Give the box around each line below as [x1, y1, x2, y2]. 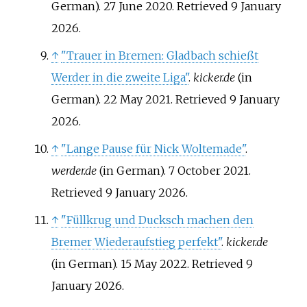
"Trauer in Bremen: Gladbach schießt [60, 49, 258, 62]
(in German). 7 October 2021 [96, 164, 249, 177]
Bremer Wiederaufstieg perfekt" [51, 235, 221, 249]
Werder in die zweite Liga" [51, 71, 188, 84]
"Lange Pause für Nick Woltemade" [60, 142, 245, 156]
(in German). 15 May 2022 [51, 257, 187, 271]
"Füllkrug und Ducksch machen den [60, 213, 254, 227]
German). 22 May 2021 [51, 93, 171, 106]
